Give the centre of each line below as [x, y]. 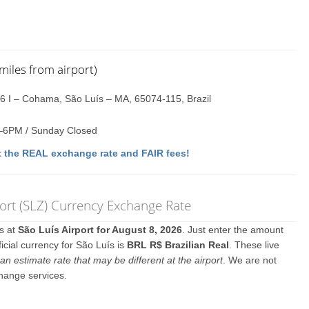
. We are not [250, 260]
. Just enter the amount [233, 230]
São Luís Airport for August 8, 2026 [100, 230]
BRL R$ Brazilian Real [178, 245]
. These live [255, 245]
